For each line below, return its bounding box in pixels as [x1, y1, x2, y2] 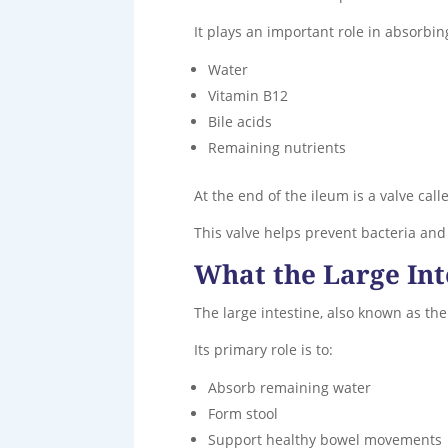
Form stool [208, 403, 279, 423]
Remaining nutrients [208, 137, 347, 157]
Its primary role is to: [194, 339, 334, 359]
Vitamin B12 [208, 85, 289, 105]
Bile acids [208, 111, 273, 131]
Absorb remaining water [208, 377, 372, 397]
